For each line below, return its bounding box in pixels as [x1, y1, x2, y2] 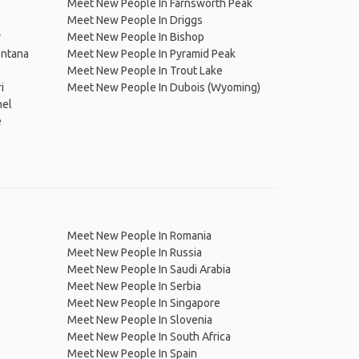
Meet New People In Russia [67, 246, 202, 259]
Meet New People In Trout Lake [67, 64, 223, 77]
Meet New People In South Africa [67, 330, 231, 343]
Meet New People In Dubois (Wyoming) [67, 81, 260, 94]
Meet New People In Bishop [67, 30, 204, 43]
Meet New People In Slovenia [67, 313, 212, 326]
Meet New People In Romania [67, 229, 212, 242]
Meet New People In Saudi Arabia [67, 263, 231, 276]
